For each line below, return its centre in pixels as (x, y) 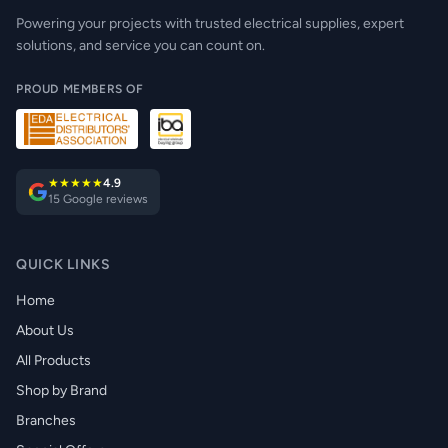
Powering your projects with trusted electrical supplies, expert (210, 23)
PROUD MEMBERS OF (80, 89)
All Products (53, 360)
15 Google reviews (98, 199)
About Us (45, 330)
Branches (46, 420)
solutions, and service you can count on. (140, 45)
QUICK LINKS (63, 264)
